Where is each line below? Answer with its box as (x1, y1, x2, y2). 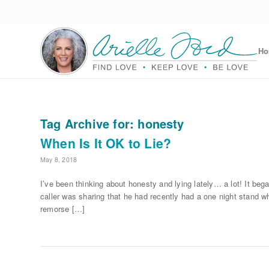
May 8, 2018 (40, 155, 77, 164)
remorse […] (40, 203, 85, 215)
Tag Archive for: (40, 115, 138, 132)
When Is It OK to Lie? (40, 134, 172, 152)
